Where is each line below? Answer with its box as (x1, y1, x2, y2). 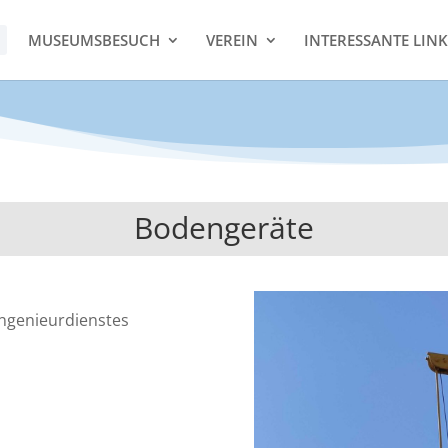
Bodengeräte (134, 206, 314, 248)
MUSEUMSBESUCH (27, 30, 160, 50)
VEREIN (205, 30, 258, 50)
